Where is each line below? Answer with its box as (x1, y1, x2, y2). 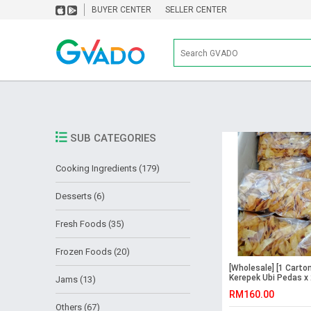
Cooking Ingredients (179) (55, 163, 160, 174)
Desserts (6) (55, 191, 105, 202)
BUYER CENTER (91, 5, 151, 15)
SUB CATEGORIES (67, 132, 156, 145)
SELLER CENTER (165, 5, 227, 15)
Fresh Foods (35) (55, 219, 124, 230)
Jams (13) (55, 274, 96, 285)
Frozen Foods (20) (55, 246, 130, 258)
